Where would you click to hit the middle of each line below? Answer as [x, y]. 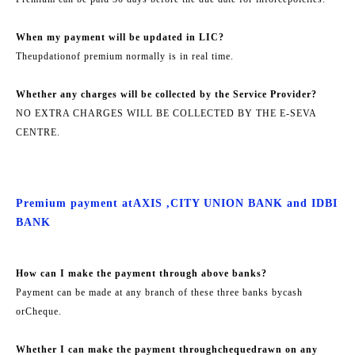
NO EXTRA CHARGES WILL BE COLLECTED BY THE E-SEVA [166, 113]
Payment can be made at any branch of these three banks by [149, 292]
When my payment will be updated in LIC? [120, 37]
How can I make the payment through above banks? [141, 273]
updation [52, 56]
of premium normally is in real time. [153, 56]
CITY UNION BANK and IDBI [254, 203]
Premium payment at [74, 203]
